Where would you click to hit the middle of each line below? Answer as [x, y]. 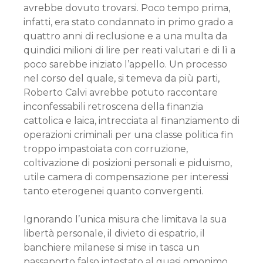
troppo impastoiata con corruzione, [106, 149]
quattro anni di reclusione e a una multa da [125, 36]
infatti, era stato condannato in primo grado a [128, 22]
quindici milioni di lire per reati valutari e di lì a [129, 50]
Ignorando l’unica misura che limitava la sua [125, 219]
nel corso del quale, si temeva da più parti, [122, 78]
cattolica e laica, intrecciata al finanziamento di [131, 121]
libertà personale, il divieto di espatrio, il [114, 233]
